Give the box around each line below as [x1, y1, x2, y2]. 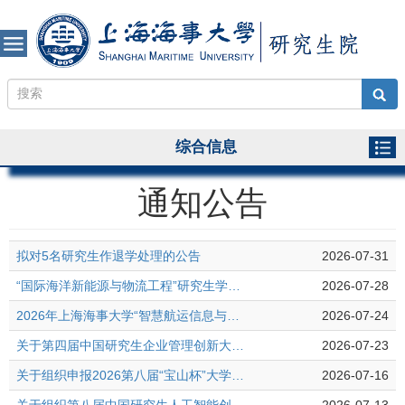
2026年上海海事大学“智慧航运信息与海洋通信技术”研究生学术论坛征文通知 [227, 308, 240, 324]
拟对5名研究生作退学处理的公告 [16, 249, 201, 264]
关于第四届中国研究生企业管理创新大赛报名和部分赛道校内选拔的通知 [231, 338, 244, 353]
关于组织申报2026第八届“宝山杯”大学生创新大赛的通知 [231, 368, 244, 383]
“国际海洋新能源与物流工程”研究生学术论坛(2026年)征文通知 [228, 278, 240, 294]
